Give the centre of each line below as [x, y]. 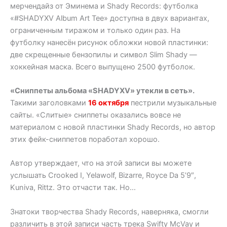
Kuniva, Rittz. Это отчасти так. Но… [73, 188]
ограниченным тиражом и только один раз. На [95, 30]
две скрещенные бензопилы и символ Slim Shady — [104, 54]
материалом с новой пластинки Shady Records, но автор [113, 127]
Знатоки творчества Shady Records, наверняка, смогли [109, 212]
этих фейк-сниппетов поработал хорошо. [85, 139]
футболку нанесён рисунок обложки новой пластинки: [109, 42]
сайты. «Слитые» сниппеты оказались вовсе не [96, 115]
